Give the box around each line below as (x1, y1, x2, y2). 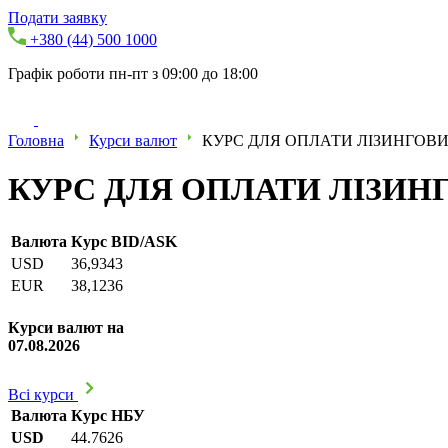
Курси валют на (8, 319, 124, 337)
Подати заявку (8, 9, 107, 26)
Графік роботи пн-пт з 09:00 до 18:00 (8, 65, 258, 82)
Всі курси (8, 386, 78, 404)
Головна (8, 132, 64, 149)
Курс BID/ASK (71, 232, 177, 250)
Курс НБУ (71, 407, 145, 425)
